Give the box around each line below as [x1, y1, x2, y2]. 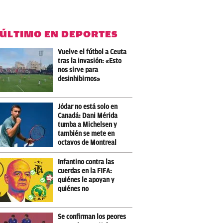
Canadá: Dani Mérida [58, 112, 118, 119]
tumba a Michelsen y [58, 121, 117, 128]
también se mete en [58, 130, 115, 137]
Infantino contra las [58, 158, 114, 166]
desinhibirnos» [58, 75, 101, 83]
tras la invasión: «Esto [58, 57, 122, 65]
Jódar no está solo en [58, 103, 118, 111]
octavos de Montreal [58, 139, 117, 146]
